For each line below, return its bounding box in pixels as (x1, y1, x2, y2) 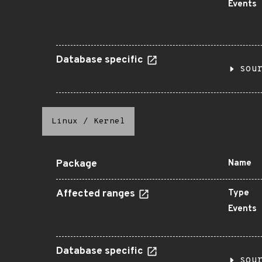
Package (56, 158, 97, 171)
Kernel (94, 116, 125, 126)
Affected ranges (56, 188, 137, 201)
